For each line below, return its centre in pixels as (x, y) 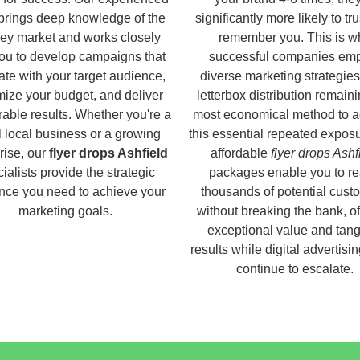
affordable (240, 153)
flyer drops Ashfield (108, 153)
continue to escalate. (295, 268)
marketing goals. (65, 211)
